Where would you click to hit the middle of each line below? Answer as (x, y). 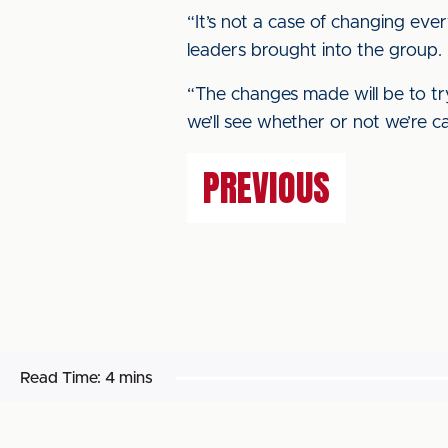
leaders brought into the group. (314, 51)
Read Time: (60, 378)
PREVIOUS (266, 188)
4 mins (129, 378)
